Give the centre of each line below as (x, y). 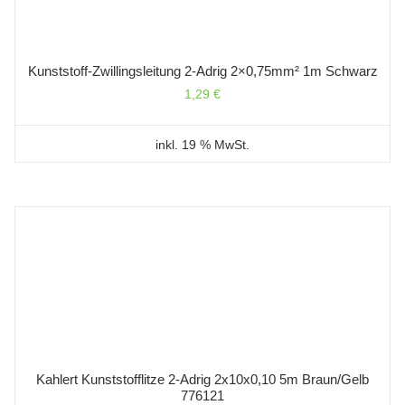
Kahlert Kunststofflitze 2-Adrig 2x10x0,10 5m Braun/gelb (202, 379)
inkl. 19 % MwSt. (202, 145)
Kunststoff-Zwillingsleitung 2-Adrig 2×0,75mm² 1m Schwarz (202, 71)
